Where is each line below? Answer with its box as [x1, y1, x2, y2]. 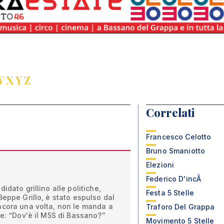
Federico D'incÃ [146, 174, 203, 183]
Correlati [146, 105, 195, 120]
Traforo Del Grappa [146, 202, 215, 211]
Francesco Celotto [146, 132, 211, 141]
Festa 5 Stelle [146, 188, 194, 197]
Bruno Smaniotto [146, 146, 205, 155]
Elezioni [146, 160, 174, 169]
